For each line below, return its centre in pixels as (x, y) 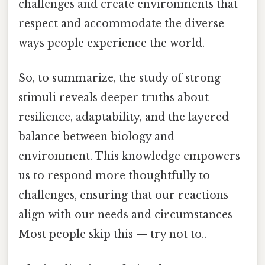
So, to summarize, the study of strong (119, 78)
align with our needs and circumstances (125, 215)
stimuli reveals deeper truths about (114, 98)
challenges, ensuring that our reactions (123, 195)
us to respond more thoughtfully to (114, 176)
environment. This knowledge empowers (129, 156)
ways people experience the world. (112, 43)
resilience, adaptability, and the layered (124, 117)
